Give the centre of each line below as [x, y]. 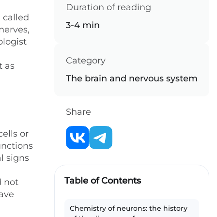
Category [86, 61]
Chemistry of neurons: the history [129, 208]
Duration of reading [108, 7]
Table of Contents [103, 181]
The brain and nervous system [132, 78]
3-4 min [83, 25]
